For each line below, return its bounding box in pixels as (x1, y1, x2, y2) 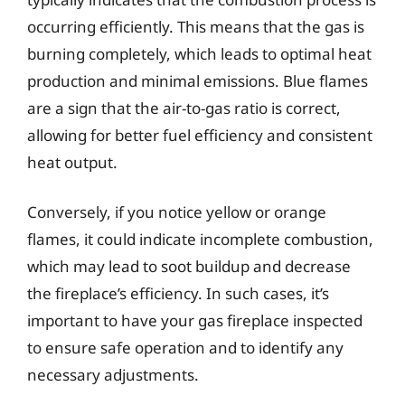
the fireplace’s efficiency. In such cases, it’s (27, 283, 329, 304)
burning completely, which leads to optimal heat (27, 42, 372, 64)
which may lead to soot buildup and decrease (27, 256, 351, 277)
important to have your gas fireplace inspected (27, 310, 363, 331)
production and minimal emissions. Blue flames (27, 70, 368, 91)
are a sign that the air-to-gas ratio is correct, (27, 97, 341, 118)
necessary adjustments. (27, 364, 199, 385)
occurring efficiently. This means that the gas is (27, 15, 364, 37)
